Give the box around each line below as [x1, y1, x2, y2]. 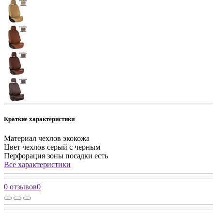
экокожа [63, 134, 90, 142]
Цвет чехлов [4, 142, 45, 151]
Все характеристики [4, 160, 71, 169]
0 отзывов [4, 182, 37, 191]
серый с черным [47, 142, 100, 151]
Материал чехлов [4, 134, 61, 142]
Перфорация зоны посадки [4, 151, 93, 160]
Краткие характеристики [4, 115, 75, 123]
